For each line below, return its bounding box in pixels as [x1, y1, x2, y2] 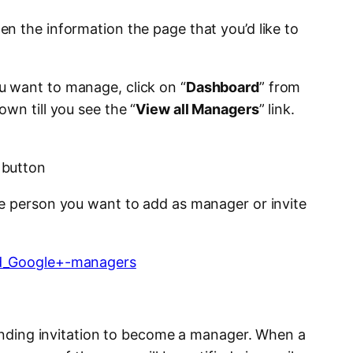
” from [258, 79, 301, 96]
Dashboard [185, 79, 259, 96]
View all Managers [136, 101, 259, 118]
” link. [258, 101, 295, 118]
